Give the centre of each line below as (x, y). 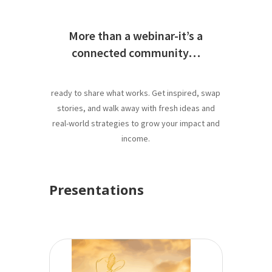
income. (136, 139)
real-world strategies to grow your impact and (136, 124)
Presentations (96, 190)
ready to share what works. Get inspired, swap (136, 93)
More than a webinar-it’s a (136, 36)
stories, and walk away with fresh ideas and (136, 108)
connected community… (136, 53)
